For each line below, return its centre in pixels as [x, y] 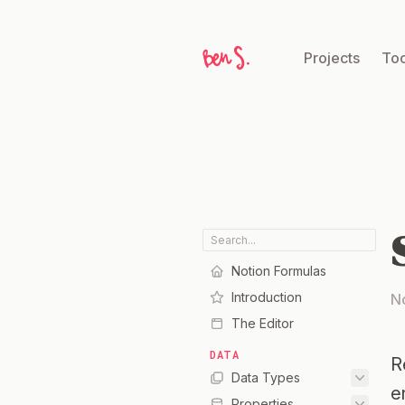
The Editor [263, 324]
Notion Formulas [279, 271]
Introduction [267, 297]
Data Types [266, 378]
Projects [332, 58]
